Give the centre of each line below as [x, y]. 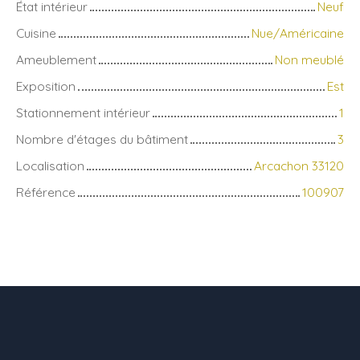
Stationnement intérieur [83, 112]
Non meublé [309, 59]
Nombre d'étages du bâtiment [102, 139]
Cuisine [36, 33]
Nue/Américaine [298, 33]
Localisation [50, 165]
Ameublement [56, 59]
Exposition [46, 86]
